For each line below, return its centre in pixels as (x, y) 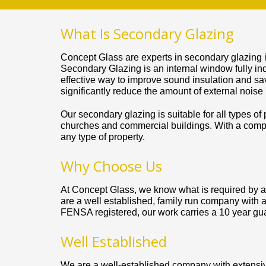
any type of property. (103, 137)
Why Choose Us (111, 166)
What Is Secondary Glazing (147, 34)
